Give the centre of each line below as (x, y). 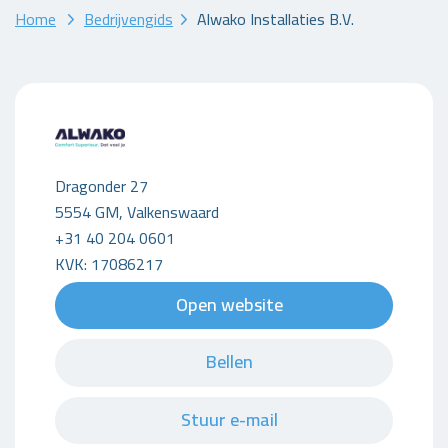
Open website (229, 304)
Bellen (229, 361)
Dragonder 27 (101, 185)
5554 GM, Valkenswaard (137, 211)
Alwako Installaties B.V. (275, 18)
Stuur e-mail (229, 419)
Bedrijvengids (128, 18)
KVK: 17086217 (109, 263)
